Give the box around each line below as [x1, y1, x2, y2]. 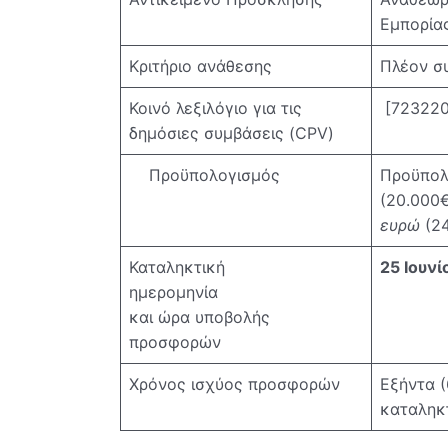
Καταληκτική [129, 256, 240, 277]
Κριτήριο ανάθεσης [129, 55, 272, 76]
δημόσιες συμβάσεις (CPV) [129, 122, 334, 143]
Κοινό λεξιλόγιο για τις [129, 97, 302, 118]
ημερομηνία [129, 281, 363, 302]
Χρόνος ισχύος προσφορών [129, 373, 340, 394]
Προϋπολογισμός [129, 164, 280, 185]
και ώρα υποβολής [129, 306, 270, 327]
